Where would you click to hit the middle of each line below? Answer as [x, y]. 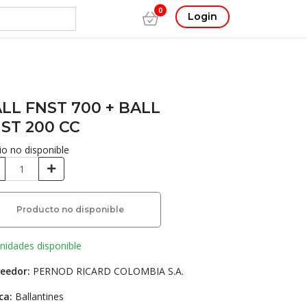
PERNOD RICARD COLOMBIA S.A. [109, 271]
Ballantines [40, 296]
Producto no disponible [70, 209]
